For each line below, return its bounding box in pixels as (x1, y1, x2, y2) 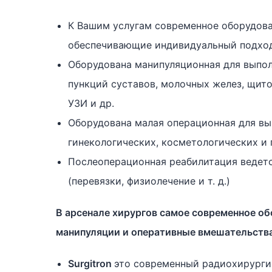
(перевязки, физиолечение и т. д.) (68, 175, 230, 187)
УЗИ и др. (68, 97, 114, 109)
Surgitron (68, 257, 114, 270)
